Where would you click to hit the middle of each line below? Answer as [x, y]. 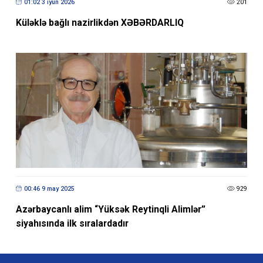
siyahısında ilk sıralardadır [72, 224]
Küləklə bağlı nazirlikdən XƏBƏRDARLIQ [100, 23]
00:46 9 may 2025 [49, 188]
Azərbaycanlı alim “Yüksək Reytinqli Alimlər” [110, 210]
